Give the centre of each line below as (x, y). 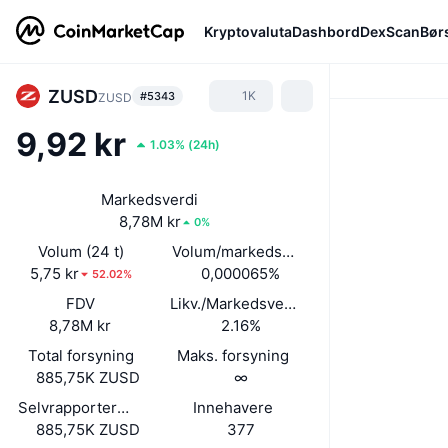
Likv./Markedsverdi (237, 303)
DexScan (390, 31)
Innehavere (233, 407)
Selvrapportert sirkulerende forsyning (152, 407)
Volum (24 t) (80, 251)
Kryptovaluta (248, 31)
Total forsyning (80, 355)
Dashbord (326, 31)
